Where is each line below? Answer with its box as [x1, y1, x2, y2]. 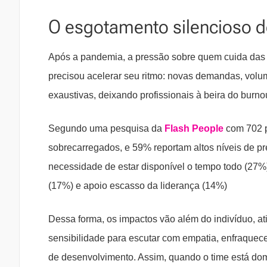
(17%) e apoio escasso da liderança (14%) [48, 181, 229, 191]
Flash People [164, 123, 223, 134]
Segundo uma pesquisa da [48, 123, 164, 134]
